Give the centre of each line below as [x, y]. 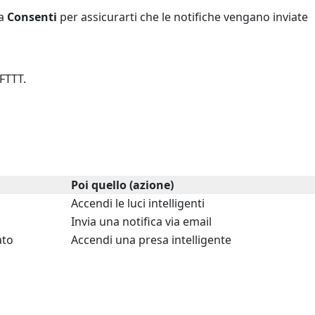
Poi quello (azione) [122, 185]
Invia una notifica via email [141, 221]
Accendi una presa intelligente [151, 239]
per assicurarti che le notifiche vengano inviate [182, 17]
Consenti [32, 17]
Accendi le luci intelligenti [138, 203]
